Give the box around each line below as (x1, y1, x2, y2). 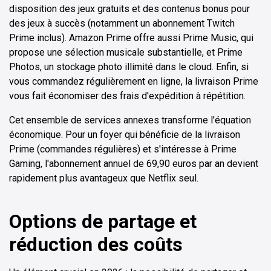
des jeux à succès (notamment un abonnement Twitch (9, 17, 235, 29)
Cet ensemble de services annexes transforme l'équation (9, 114, 251, 126)
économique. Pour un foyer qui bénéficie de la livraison (9, 128, 240, 140)
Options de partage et (9, 209, 197, 233)
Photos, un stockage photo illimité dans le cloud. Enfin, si (9, 60, 249, 73)
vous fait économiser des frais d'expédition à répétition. (9, 90, 246, 102)
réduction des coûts (9, 232, 183, 256)
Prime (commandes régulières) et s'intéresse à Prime (9, 143, 237, 155)
